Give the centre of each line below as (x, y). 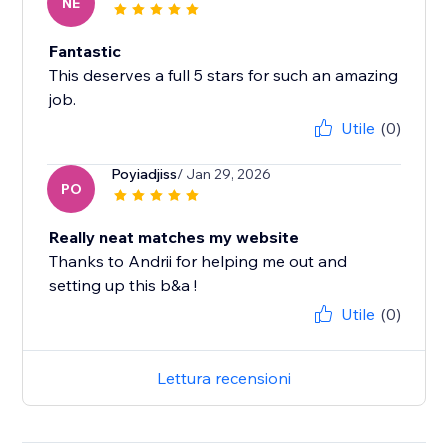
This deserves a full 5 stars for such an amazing (224, 75)
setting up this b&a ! (123, 285)
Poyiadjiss (144, 174)
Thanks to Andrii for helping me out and (198, 261)
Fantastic (85, 51)
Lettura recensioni (224, 378)
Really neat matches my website (174, 237)
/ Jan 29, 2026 (224, 174)
